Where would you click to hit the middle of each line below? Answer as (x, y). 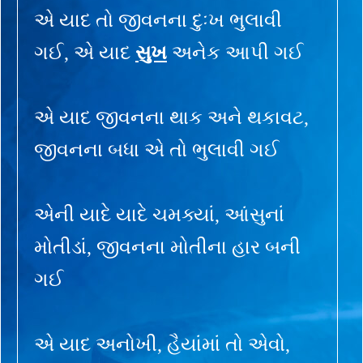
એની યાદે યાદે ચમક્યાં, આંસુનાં (159, 214)
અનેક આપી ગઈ (235, 52)
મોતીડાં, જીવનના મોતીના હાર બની (167, 247)
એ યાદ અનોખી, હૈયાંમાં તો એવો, (162, 344)
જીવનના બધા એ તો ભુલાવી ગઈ (157, 149)
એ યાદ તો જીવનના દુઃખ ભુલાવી (158, 20)
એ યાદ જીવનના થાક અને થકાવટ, (171, 117)
